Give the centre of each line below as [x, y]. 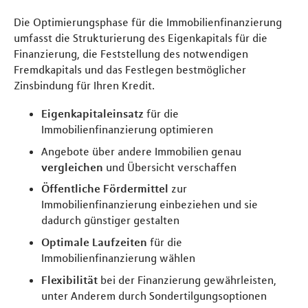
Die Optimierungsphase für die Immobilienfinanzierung [148, 22]
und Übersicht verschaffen [170, 167]
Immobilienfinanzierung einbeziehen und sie [150, 205]
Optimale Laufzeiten [94, 242]
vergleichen [72, 167]
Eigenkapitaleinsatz [92, 113]
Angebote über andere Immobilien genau [141, 151]
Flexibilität [69, 280]
